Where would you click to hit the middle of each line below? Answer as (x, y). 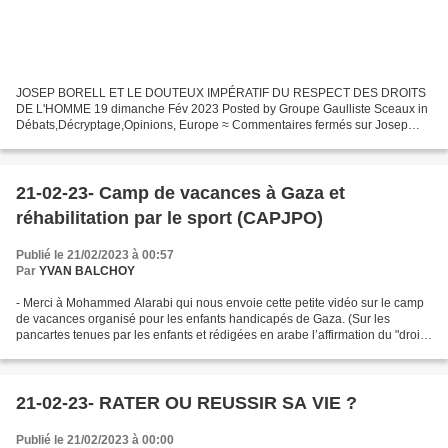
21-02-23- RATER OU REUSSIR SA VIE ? (186, 403)
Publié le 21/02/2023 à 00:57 (95, 255)
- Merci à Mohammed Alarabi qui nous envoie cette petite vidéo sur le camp (220, 303)
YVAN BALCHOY (87, 271)
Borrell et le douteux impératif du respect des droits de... (166, 141)
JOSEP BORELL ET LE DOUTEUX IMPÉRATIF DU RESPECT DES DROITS (221, 93)
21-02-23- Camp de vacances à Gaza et (180, 193)
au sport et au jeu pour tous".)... (100, 351)
